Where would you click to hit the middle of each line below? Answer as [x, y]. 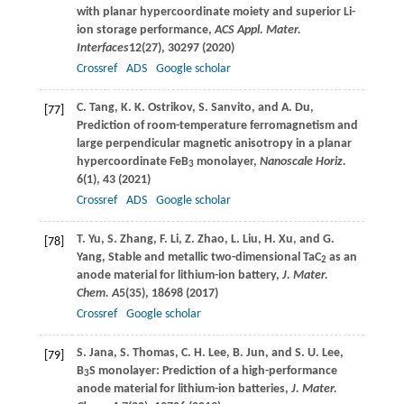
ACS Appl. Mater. [257, 30]
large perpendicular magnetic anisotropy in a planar [214, 143]
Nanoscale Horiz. [301, 161]
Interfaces [102, 48]
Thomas [153, 353]
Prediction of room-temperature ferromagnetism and [217, 125]
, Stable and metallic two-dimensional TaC [211, 257]
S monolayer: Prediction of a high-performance [213, 371]
